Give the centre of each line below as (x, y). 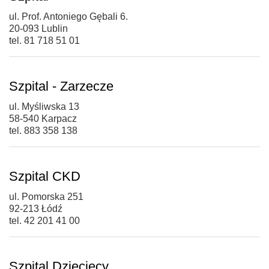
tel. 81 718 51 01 (44, 40)
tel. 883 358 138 (43, 130)
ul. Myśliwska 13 (44, 106)
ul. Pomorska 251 (46, 196)
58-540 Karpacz (43, 118)
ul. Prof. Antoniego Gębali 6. (68, 16)
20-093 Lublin (38, 28)
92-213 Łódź (36, 208)
